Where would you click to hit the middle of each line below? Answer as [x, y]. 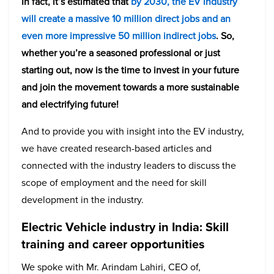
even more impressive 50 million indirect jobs [119, 36]
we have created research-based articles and [117, 148]
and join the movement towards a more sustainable [130, 87]
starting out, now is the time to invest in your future [130, 70]
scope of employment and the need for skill [114, 183]
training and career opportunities [113, 244]
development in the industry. [83, 200]
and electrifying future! [70, 104]
